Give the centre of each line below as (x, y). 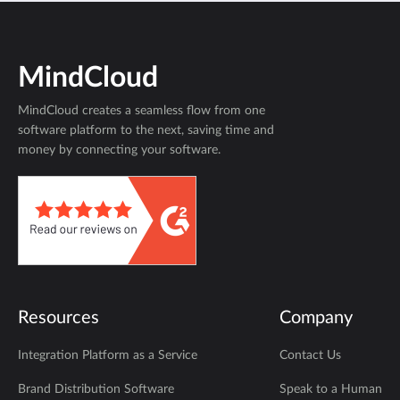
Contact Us (310, 355)
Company (316, 318)
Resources (58, 318)
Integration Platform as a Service (108, 355)
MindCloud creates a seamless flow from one (142, 111)
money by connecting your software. (119, 150)
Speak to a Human (331, 389)
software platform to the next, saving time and (146, 130)
